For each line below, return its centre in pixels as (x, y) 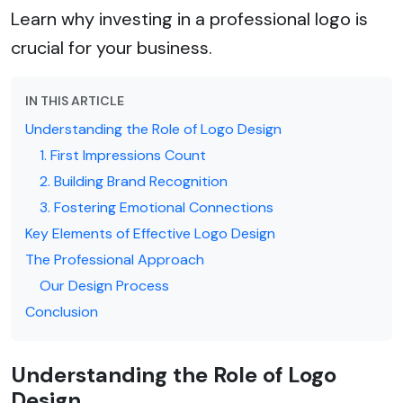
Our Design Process (104, 285)
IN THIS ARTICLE (75, 100)
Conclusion (62, 311)
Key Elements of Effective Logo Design (150, 233)
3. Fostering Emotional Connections (157, 207)
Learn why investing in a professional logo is (189, 18)
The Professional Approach (115, 259)
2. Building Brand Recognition (134, 181)
